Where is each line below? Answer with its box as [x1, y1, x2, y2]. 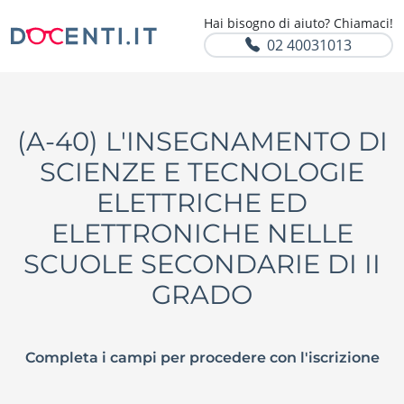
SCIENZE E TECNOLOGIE [40, 156, 364, 188]
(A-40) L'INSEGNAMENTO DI [16, 125, 388, 157]
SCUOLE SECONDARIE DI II [23, 248, 381, 280]
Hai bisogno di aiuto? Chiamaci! [204, 14, 393, 32]
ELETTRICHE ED [96, 187, 308, 218]
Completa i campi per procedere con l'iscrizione [24, 349, 380, 367]
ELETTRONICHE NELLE [50, 217, 353, 249]
